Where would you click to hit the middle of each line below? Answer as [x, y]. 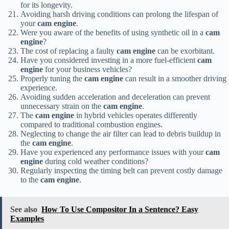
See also [24, 210]
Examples [27, 219]
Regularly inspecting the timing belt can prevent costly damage [121, 171]
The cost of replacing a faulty [68, 51]
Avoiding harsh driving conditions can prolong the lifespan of [119, 14]
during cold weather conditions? [96, 162]
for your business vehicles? [87, 70]
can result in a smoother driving [175, 79]
